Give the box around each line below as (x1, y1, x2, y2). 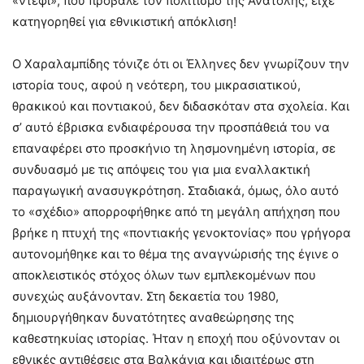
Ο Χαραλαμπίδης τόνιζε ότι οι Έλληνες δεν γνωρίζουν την (12, 55, 349, 71)
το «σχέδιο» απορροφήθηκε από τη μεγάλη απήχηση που (12, 203, 340, 219)
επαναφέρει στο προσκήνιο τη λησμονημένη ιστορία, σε (12, 140, 336, 156)
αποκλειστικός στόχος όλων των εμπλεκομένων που (12, 266, 316, 283)
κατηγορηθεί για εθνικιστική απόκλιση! (12, 13, 236, 29)
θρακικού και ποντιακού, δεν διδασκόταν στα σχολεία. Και (12, 97, 349, 114)
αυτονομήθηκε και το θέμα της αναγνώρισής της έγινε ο (12, 245, 339, 262)
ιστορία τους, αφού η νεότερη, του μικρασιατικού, (12, 76, 301, 93)
